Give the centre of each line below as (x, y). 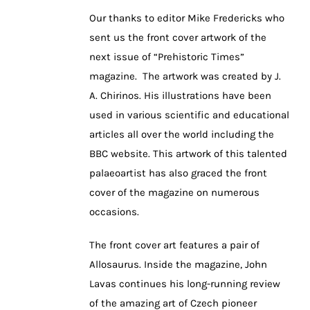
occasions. (114, 211)
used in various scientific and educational (189, 115)
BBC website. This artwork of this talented (188, 153)
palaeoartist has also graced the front (178, 173)
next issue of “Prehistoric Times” (167, 56)
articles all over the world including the (182, 134)
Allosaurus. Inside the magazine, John (178, 264)
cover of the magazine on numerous (174, 192)
